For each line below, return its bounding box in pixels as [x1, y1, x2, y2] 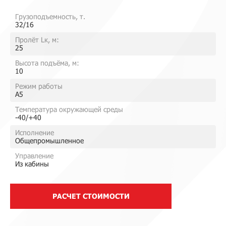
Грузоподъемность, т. [15, 12, 85, 21]
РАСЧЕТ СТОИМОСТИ [52, 192, 130, 200]
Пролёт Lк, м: [15, 35, 59, 44]
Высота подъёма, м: [15, 59, 79, 67]
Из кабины [15, 159, 49, 168]
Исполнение [15, 128, 54, 137]
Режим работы [15, 82, 63, 90]
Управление [15, 151, 53, 160]
